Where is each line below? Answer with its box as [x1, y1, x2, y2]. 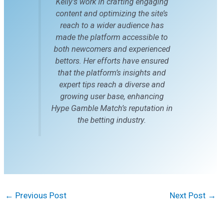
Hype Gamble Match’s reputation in [51, 103, 173, 113]
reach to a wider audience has [60, 20, 164, 30]
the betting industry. [77, 115, 146, 125]
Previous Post [13, 190, 67, 200]
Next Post [169, 190, 208, 200]
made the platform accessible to [56, 32, 168, 42]
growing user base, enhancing [60, 91, 164, 101]
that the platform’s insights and [58, 68, 166, 77]
